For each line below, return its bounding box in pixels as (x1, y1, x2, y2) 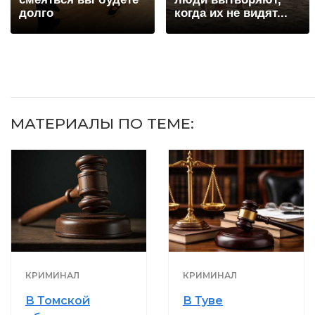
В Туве (183, 293, 223, 307)
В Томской (25, 293, 90, 307)
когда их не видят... (174, 6, 288, 20)
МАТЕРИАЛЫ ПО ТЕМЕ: (11, 115, 194, 133)
